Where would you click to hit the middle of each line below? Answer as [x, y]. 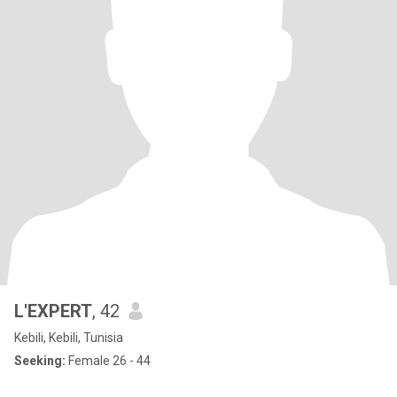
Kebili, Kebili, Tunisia [69, 338]
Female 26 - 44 [108, 361]
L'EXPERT [53, 311]
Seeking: [40, 361]
